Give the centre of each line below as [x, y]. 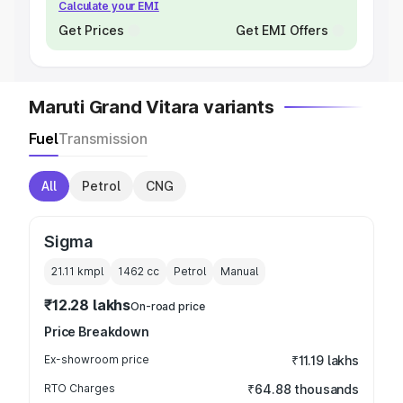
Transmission [103, 139]
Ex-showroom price [97, 359]
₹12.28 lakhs [88, 305]
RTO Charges [80, 388]
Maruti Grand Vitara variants [152, 107]
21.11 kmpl [77, 271]
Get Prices [91, 30]
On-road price [168, 306]
